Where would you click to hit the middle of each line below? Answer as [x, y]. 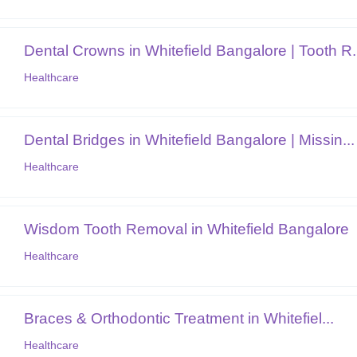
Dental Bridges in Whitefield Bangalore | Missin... [190, 139]
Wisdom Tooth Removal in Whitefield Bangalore [187, 229]
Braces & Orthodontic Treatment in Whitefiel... [179, 318]
